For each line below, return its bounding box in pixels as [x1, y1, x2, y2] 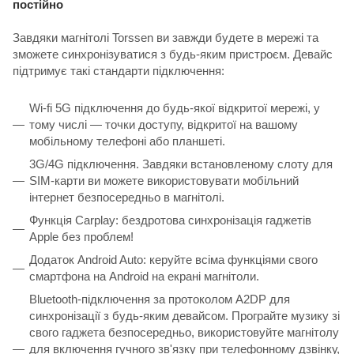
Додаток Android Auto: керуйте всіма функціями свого [29, 252, 318, 266]
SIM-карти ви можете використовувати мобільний [29, 173, 299, 187]
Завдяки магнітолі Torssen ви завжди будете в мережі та [13, 30, 318, 44]
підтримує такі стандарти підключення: [13, 63, 224, 77]
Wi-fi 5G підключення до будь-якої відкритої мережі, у [29, 100, 320, 115]
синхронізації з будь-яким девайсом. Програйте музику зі [29, 308, 340, 322]
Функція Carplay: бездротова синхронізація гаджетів [29, 213, 311, 227]
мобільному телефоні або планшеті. [29, 134, 225, 148]
